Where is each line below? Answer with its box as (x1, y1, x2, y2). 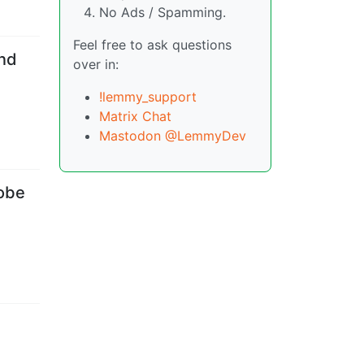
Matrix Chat (99, 108, 171, 125)
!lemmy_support (99, 89, 197, 106)
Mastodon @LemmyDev (99, 128, 246, 145)
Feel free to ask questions (73, 37, 232, 54)
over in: (73, 56, 119, 73)
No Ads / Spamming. (99, 4, 226, 21)
